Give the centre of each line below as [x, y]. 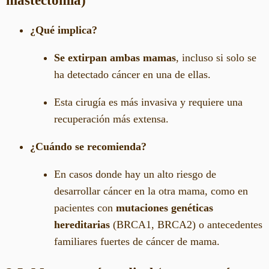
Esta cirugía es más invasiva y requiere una [148, 102]
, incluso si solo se [216, 57]
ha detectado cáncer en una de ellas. [132, 74]
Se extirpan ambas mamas [115, 57]
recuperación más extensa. [111, 119]
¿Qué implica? [64, 30]
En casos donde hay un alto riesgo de [135, 174]
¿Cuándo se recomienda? [88, 146]
